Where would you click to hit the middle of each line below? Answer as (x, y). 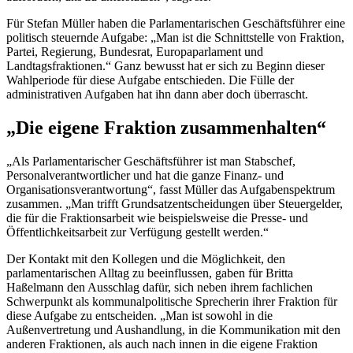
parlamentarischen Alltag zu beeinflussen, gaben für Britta (150, 273)
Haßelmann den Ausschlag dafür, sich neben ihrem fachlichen (160, 287)
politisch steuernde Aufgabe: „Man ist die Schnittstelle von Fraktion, (175, 37)
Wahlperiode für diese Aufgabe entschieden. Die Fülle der (150, 80)
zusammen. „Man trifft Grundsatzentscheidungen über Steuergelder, (175, 203)
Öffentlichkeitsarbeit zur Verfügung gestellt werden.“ (137, 232)
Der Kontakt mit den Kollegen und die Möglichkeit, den (146, 258)
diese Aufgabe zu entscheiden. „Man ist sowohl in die (139, 315)
